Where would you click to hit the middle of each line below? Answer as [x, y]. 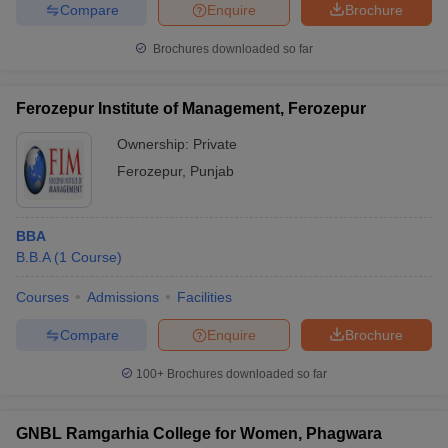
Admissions [123, 297]
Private [215, 144]
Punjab [212, 171]
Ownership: [155, 144]
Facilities [204, 297]
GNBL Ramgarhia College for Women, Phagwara [199, 433]
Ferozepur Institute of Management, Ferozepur [191, 108]
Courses [42, 297]
